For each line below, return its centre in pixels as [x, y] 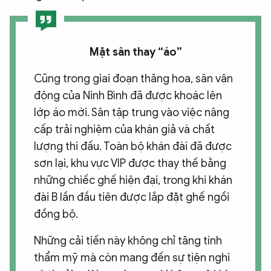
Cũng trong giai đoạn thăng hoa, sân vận [133, 78]
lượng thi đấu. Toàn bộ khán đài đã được [133, 146]
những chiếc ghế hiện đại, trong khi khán [133, 180]
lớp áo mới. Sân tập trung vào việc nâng [132, 112]
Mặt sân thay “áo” [135, 52]
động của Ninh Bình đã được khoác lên [128, 95]
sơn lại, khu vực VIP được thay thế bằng [130, 163]
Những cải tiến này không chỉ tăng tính [128, 240]
